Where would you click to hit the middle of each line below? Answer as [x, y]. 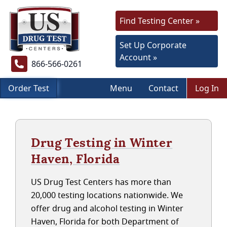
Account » [138, 57]
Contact [163, 88]
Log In [207, 88]
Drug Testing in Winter [102, 143]
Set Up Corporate [153, 45]
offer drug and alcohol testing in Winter [107, 208]
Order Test [29, 88]
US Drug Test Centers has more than [101, 182]
